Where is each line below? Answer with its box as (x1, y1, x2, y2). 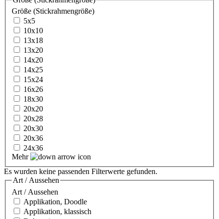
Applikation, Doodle (23, 197, 87, 206)
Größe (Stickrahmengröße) (12, 7, 94, 16)
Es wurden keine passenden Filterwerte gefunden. (4, 167, 157, 176)
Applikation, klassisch (23, 207, 91, 216)
